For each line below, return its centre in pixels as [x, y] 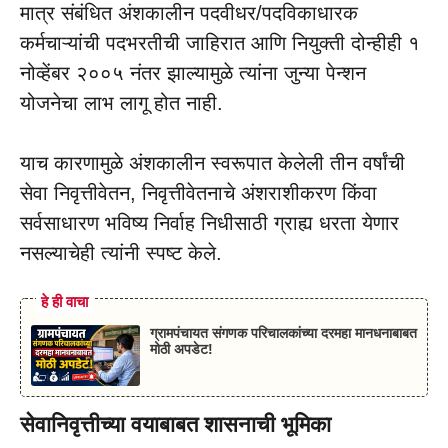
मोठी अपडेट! [181, 349]
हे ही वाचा [64, 302]
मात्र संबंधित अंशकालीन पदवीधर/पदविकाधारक [189, 13]
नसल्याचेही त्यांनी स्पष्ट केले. [121, 253]
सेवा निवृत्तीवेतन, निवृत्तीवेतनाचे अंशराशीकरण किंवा [198, 193]
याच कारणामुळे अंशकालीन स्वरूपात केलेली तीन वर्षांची [212, 163]
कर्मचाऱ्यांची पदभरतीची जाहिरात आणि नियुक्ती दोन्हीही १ [220, 43]
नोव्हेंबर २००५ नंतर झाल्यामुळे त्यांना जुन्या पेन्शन [193, 73]
